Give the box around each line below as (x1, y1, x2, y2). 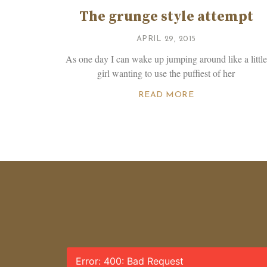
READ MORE (138, 90, 194, 100)
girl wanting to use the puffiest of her (97, 66, 235, 79)
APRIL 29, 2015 (136, 35, 196, 43)
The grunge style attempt (79, 7, 253, 26)
